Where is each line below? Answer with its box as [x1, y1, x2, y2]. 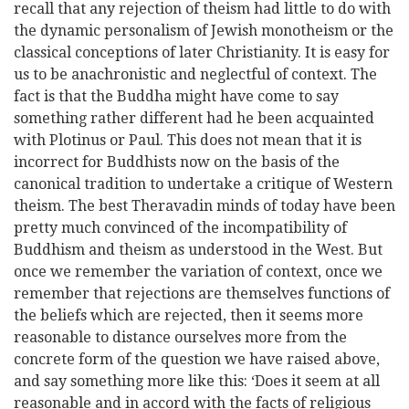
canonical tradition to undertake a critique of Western [14, 175, 393, 193]
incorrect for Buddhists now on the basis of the [14, 153, 340, 171]
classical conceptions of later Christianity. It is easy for [14, 44, 390, 61]
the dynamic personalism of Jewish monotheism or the [14, 22, 393, 39]
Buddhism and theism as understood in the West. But [14, 241, 383, 258]
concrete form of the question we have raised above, [14, 351, 380, 368]
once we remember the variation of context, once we [14, 263, 383, 280]
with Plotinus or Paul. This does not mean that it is [14, 131, 362, 149]
